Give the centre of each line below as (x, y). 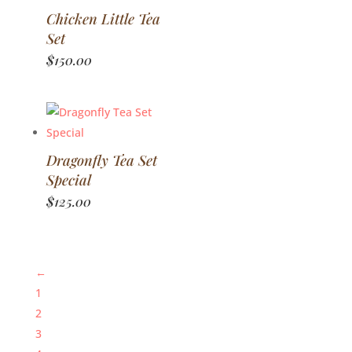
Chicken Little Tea (103, 19)
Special (68, 180)
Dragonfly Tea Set (101, 160)
